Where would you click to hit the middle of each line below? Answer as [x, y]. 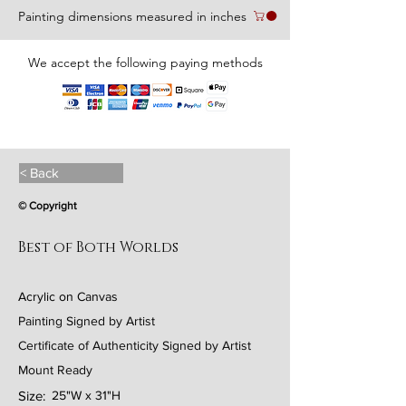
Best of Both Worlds [98, 247]
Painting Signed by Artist [87, 321]
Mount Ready [55, 370]
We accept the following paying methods [145, 63]
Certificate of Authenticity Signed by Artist [135, 345]
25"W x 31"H [86, 395]
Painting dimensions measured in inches [132, 16]
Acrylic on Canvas [68, 296]
